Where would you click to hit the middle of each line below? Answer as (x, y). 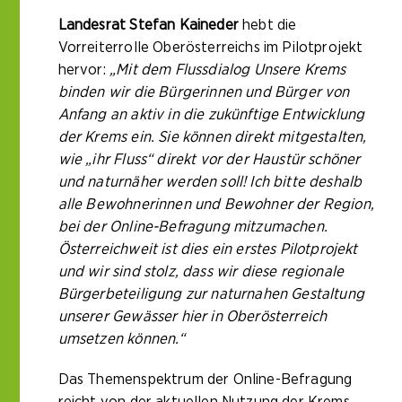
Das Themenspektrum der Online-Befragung (205, 380)
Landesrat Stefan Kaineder (148, 25)
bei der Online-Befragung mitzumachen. (192, 227)
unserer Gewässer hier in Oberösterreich (192, 317)
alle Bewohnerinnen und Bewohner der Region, (216, 205)
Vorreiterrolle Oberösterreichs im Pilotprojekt (210, 48)
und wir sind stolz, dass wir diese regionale (201, 272)
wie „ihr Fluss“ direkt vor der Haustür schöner (209, 160)
